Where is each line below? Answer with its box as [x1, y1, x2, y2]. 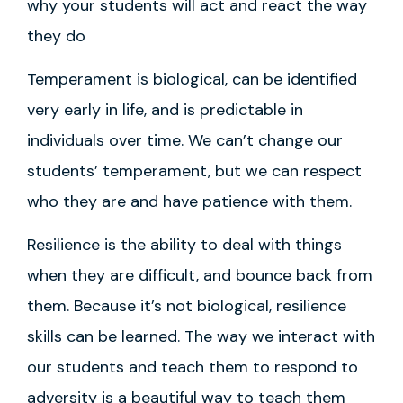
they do [27, 24, 85, 47]
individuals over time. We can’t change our [27, 129, 343, 151]
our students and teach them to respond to [27, 356, 358, 379]
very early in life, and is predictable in [27, 98, 303, 121]
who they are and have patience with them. [27, 190, 356, 212]
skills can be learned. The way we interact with [27, 326, 375, 348]
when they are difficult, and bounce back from [27, 264, 372, 287]
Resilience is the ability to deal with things [27, 234, 342, 256]
